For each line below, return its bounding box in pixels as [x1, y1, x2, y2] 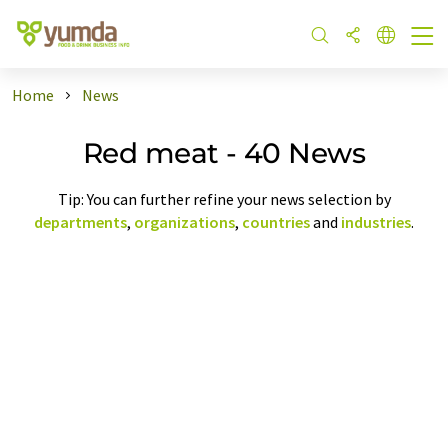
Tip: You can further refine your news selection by [57, 188, 391, 209]
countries [242, 211, 310, 232]
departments [34, 211, 127, 232]
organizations [134, 211, 235, 232]
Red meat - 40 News [83, 135, 365, 170]
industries [341, 211, 411, 232]
